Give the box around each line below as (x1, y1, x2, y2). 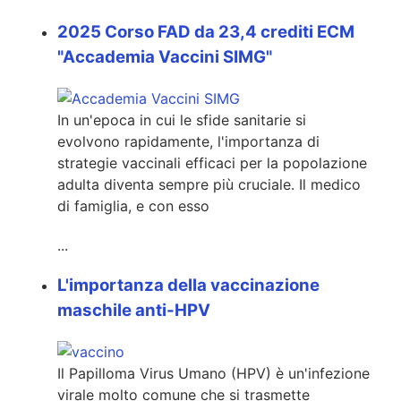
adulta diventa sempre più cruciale (57, 175, 291, 193)
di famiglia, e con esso (57, 196, 209, 215)
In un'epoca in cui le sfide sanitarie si (57, 110, 306, 129)
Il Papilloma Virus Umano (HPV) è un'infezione (57, 364, 370, 383)
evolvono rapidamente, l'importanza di (57, 132, 320, 150)
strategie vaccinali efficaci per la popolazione (57, 153, 367, 172)
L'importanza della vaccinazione (57, 274, 320, 295)
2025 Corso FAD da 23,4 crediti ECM (57, 21, 354, 42)
